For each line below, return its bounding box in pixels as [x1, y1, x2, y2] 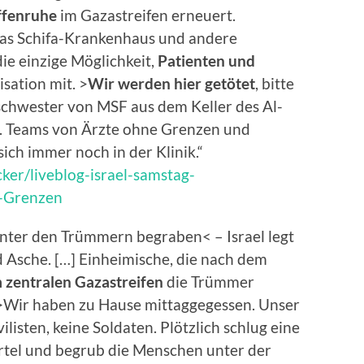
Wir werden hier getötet [88, 74, 255, 93]
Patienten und [158, 51, 255, 71]
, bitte [255, 74, 294, 93]
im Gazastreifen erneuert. [57, 6, 236, 25]
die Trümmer [167, 272, 254, 292]
